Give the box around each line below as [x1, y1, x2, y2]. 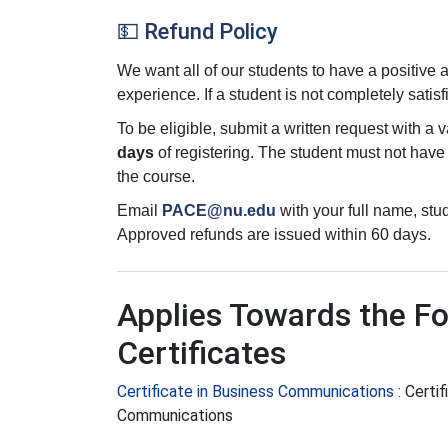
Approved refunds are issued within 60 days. [117, 226, 431, 243]
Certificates [117, 334, 286, 372]
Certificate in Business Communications [117, 382, 398, 401]
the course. [117, 168, 195, 185]
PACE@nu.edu [162, 202, 276, 219]
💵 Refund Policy [117, 19, 278, 44]
